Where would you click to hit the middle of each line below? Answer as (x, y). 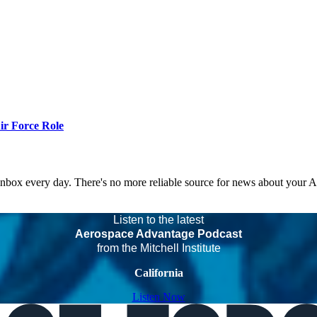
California (158, 272)
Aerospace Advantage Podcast (158, 234)
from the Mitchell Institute (158, 248)
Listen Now (158, 296)
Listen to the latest (158, 219)
